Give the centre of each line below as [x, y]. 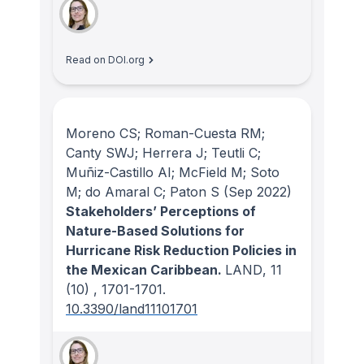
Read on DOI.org [105, 60]
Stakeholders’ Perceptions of [161, 211]
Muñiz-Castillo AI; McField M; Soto [173, 172]
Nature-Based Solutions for [155, 230]
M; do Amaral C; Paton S [143, 191]
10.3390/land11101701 [132, 308]
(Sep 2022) [256, 191]
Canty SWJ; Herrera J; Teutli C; [163, 152]
